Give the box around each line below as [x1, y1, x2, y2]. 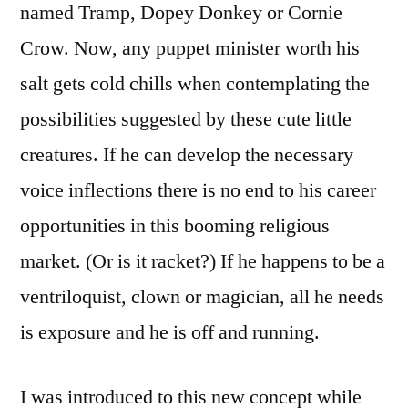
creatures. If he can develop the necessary [20, 142, 353, 168]
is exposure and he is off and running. [20, 320, 320, 346]
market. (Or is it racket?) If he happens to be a [20, 249, 385, 275]
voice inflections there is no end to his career [20, 178, 376, 204]
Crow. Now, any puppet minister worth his [20, 36, 360, 62]
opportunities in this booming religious [20, 213, 330, 240]
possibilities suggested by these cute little [20, 107, 352, 133]
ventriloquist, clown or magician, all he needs [20, 284, 384, 311]
